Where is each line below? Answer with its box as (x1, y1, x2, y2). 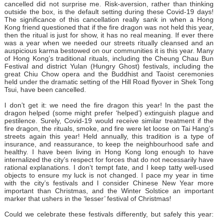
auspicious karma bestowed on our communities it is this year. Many (4, 46, 214, 54)
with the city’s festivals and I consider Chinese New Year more (4, 179, 214, 187)
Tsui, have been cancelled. (4, 85, 86, 93)
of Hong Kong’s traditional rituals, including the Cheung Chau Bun (4, 54, 214, 62)
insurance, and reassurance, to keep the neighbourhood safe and (4, 140, 214, 148)
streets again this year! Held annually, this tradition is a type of (4, 132, 214, 140)
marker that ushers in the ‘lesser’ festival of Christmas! (4, 194, 171, 202)
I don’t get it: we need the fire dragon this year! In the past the (4, 101, 214, 109)
